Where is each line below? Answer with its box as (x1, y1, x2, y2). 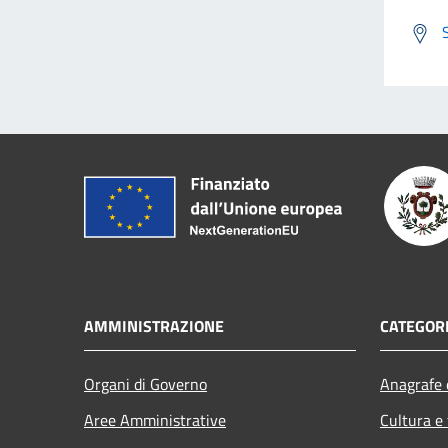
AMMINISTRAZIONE (84, 313, 224, 338)
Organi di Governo (84, 371, 207, 396)
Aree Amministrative (84, 407, 226, 432)
